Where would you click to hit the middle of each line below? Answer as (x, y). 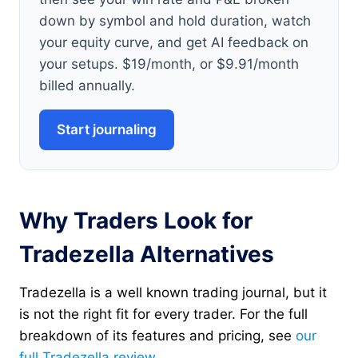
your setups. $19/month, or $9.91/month (169, 64)
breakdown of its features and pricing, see (157, 336)
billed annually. (87, 86)
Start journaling (107, 130)
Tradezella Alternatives (147, 255)
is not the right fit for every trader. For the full (163, 314)
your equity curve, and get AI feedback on (174, 43)
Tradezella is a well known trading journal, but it (173, 293)
